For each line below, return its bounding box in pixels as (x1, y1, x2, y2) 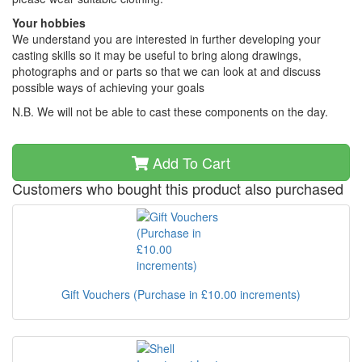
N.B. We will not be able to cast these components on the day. (12, 103, 328, 120)
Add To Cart (148, 152, 230, 173)
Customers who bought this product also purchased (12, 178, 343, 199)
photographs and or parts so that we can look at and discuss (12, 63, 321, 79)
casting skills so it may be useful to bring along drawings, (12, 47, 301, 63)
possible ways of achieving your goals (12, 79, 204, 95)
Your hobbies (12, 15, 86, 31)
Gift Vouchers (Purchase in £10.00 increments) (61, 286, 301, 302)
